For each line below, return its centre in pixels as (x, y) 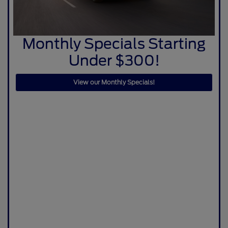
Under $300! (114, 61)
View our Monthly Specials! (114, 82)
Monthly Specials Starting (114, 44)
